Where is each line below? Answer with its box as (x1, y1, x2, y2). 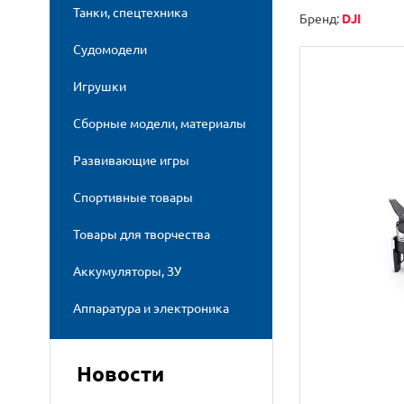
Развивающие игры (73, 151, 189, 168)
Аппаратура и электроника (73, 298, 229, 316)
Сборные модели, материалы (73, 114, 246, 131)
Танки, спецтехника (73, 3, 188, 20)
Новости (77, 360, 164, 387)
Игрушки (73, 77, 126, 94)
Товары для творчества (73, 225, 210, 242)
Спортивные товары (73, 188, 193, 205)
